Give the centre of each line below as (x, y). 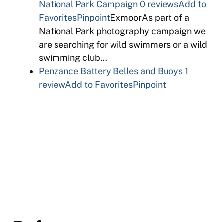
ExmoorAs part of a (150, 18)
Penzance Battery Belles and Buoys (111, 71)
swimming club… (73, 58)
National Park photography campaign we (122, 31)
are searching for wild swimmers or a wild (123, 44)
